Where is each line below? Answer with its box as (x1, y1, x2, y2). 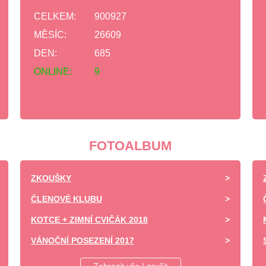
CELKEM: (34, 11, 76, 21)
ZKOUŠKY (31, 173, 71, 183)
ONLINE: (34, 66, 72, 77)
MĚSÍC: (34, 30, 66, 40)
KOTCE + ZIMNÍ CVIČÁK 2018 (31, 215, 148, 224)
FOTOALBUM (89, 138, 172, 153)
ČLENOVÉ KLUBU (31, 194, 102, 204)
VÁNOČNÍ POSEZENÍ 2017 (31, 236, 134, 245)
